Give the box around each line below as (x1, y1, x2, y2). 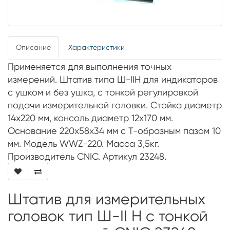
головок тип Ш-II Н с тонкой (8, 207, 208, 225)
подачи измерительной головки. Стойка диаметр (8, 100, 222, 110)
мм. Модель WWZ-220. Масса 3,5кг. (8, 138, 159, 149)
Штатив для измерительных (8, 190, 205, 208)
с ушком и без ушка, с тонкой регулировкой (8, 87, 198, 98)
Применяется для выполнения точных (8, 61, 171, 72)
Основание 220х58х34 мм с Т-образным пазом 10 (8, 125, 221, 136)
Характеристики (68, 43, 125, 51)
